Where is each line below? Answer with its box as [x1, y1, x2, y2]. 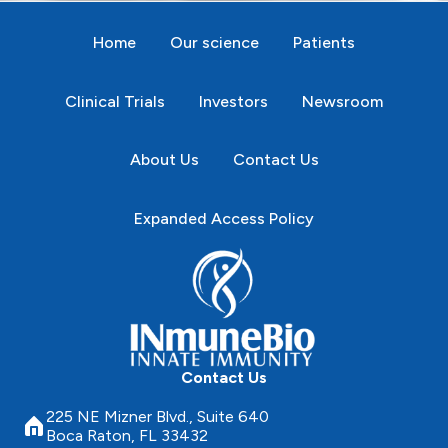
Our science [170, 32, 259, 52]
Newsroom [302, 91, 383, 111]
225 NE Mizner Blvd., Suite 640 [46, 406, 270, 426]
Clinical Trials [65, 91, 165, 111]
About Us [129, 150, 199, 170]
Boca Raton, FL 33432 [46, 425, 209, 445]
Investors [199, 91, 268, 111]
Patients [293, 32, 355, 52]
